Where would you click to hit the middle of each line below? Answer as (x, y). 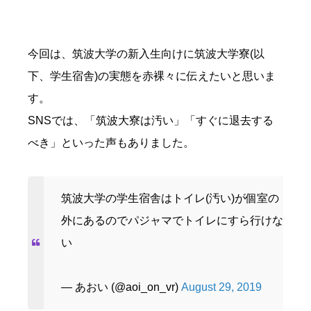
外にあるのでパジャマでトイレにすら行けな (172, 221)
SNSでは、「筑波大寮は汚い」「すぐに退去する (151, 121)
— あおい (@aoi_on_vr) (121, 287)
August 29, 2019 (221, 287)
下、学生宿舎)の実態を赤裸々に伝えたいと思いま (152, 76)
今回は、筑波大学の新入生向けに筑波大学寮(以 (146, 54)
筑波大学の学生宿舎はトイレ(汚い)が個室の (170, 199)
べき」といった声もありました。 (111, 143)
